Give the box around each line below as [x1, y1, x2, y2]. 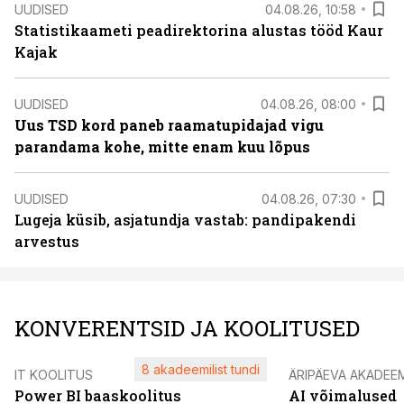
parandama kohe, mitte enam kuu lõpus [14, 137, 310, 156]
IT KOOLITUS [14, 367, 93, 382]
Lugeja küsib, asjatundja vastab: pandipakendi [14, 210, 356, 229]
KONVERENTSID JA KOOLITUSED [14, 314, 360, 343]
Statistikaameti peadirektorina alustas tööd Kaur [14, 21, 383, 40]
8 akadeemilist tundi [142, 362, 260, 377]
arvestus [14, 232, 79, 251]
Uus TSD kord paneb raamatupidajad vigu [14, 115, 324, 134]
